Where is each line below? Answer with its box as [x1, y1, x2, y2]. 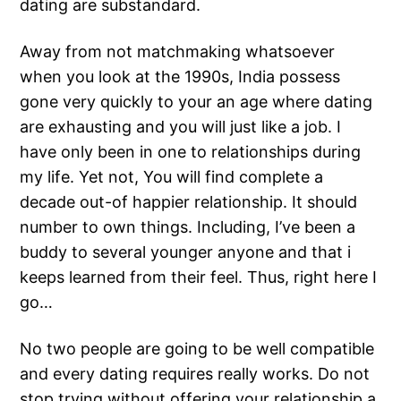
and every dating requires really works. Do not [20, 364, 371, 384]
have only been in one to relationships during [20, 142, 362, 162]
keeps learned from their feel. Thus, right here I [20, 268, 378, 287]
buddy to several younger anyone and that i [20, 243, 352, 262]
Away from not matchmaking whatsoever [20, 42, 336, 62]
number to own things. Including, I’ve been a [20, 218, 356, 237]
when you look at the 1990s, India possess [20, 67, 341, 87]
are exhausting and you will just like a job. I [20, 117, 342, 137]
